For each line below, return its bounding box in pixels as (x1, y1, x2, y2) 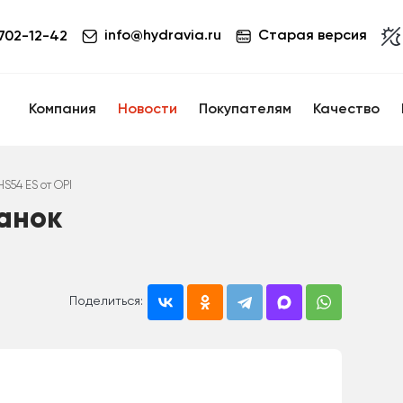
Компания (29, 103, 96, 117)
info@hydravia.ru (103, 29, 221, 43)
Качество (313, 103, 380, 117)
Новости (118, 103, 177, 117)
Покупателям (199, 103, 291, 117)
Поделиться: (69, 294, 143, 308)
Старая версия (257, 29, 367, 43)
